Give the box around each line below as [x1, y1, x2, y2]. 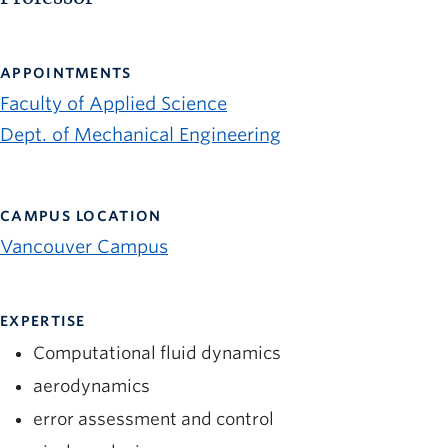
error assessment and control [33, 408, 274, 429]
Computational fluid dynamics [33, 342, 281, 363]
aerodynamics [33, 375, 150, 396]
